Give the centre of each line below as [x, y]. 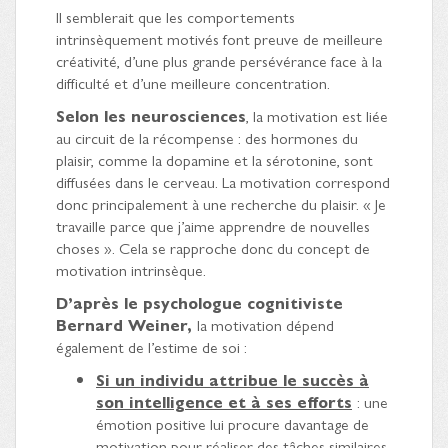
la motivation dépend [265, 324]
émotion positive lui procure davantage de [232, 423]
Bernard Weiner [121, 324]
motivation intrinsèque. [131, 269]
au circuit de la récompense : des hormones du [207, 137]
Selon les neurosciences [151, 115]
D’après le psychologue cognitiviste [199, 302]
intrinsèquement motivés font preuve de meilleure [219, 38]
